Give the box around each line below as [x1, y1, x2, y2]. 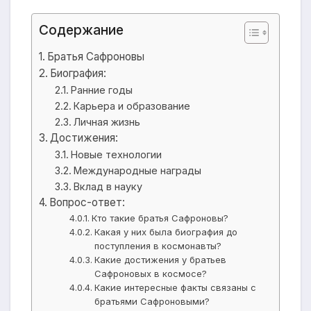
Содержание [39, 22, 124, 39]
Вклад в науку [73, 180, 142, 193]
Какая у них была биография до [94, 226, 238, 238]
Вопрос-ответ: [49, 196, 126, 210]
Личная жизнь [73, 116, 140, 128]
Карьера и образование [73, 100, 190, 112]
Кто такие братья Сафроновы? [92, 212, 229, 224]
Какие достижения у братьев [94, 254, 227, 266]
